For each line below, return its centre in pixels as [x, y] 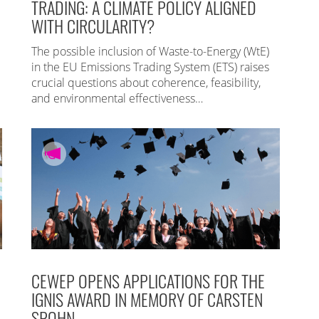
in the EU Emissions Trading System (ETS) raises [150, 67]
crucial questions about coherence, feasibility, [146, 82]
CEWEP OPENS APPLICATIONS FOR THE [148, 280]
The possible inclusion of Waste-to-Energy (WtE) [150, 51]
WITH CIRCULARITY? [93, 25]
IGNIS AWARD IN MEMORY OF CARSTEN [147, 299]
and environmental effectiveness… [117, 98]
